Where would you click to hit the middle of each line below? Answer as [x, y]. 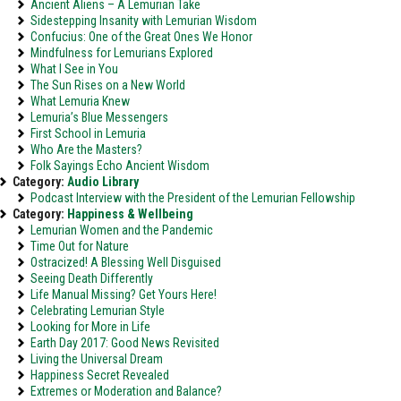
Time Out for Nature [80, 246]
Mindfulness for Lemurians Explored [122, 53]
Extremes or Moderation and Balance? [126, 391]
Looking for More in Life [90, 327]
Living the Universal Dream [97, 359]
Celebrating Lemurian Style [98, 311]
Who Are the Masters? [86, 149]
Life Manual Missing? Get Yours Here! [124, 294]
